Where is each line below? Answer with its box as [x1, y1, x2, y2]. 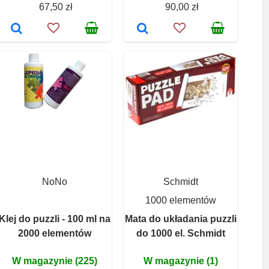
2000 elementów [18, 228, 91, 238]
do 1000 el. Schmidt [136, 228, 225, 238]
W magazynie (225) [12, 255, 97, 266]
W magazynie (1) [144, 255, 218, 266]
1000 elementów [145, 195, 216, 205]
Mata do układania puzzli [125, 213, 237, 224]
